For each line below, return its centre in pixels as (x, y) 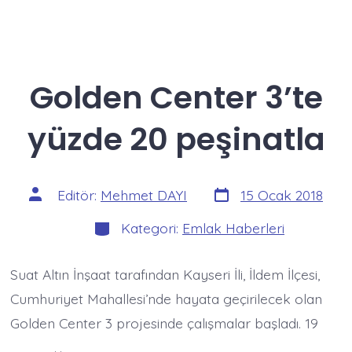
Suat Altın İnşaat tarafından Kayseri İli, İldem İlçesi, (165, 275)
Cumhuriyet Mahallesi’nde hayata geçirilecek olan (167, 299)
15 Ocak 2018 (282, 195)
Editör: (79, 195)
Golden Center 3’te (176, 97)
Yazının (49, 192)
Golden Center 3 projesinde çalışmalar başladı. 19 (165, 323)
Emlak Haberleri (233, 228)
